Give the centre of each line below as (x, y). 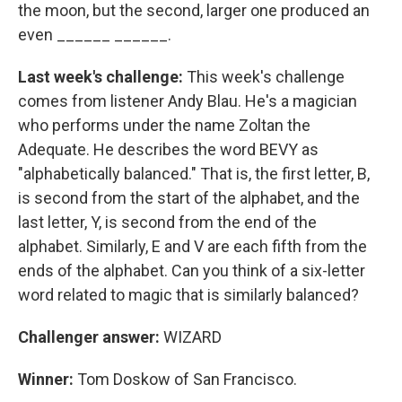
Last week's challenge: (102, 77)
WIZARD (192, 337)
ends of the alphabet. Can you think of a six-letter (192, 271)
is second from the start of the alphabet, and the (189, 198)
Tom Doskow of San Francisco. (187, 379)
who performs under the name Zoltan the (164, 125)
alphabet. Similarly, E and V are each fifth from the (192, 246)
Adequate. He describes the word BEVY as (168, 149)
